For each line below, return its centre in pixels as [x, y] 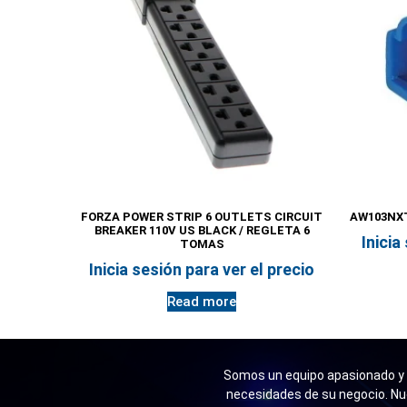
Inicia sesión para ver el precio [202, 269]
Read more [202, 301]
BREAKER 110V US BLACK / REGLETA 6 [202, 231]
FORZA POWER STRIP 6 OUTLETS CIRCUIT [202, 217]
